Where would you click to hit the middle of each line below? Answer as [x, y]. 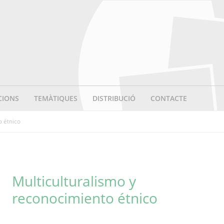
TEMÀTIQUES [56, 98]
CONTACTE [169, 98]
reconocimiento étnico [85, 198]
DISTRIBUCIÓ [114, 98]
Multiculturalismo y [74, 181]
